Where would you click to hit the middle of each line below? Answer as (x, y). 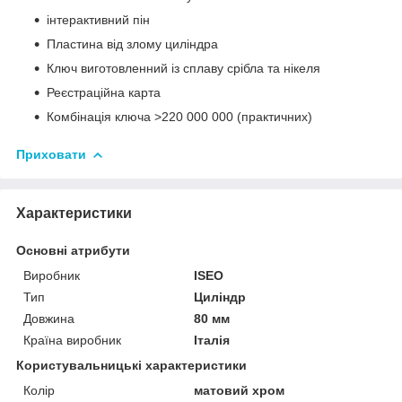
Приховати (51, 154)
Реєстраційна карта (105, 92)
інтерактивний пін (100, 19)
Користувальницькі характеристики (131, 365)
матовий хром (240, 390)
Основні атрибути (73, 250)
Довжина (49, 318)
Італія (212, 340)
